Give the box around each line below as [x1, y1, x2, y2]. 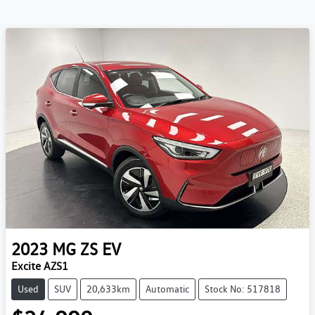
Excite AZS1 [11, 259, 68, 274]
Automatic [146, 283, 189, 295]
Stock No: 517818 [205, 283, 281, 295]
